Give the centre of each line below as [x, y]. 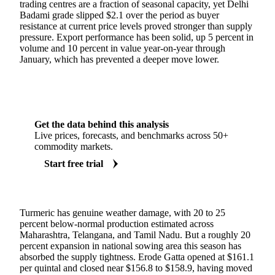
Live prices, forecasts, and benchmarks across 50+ [131, 135]
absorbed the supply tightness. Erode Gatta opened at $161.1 [137, 257]
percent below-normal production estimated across [117, 223]
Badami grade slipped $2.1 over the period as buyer [119, 15]
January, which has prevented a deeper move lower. [119, 59]
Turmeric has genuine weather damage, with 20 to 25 [122, 212]
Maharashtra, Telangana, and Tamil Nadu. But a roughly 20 [135, 234]
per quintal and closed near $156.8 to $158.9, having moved [136, 268]
